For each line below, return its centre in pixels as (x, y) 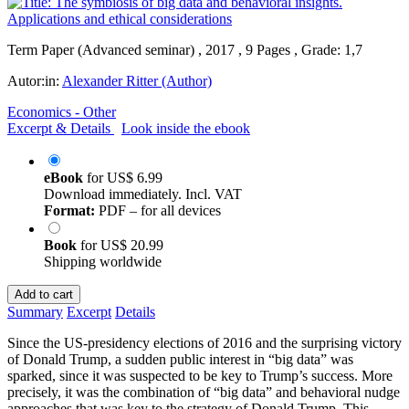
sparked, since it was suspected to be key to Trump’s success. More (200, 375)
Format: (69, 210)
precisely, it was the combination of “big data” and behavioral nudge (204, 392)
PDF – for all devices (158, 210)
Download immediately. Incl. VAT (143, 194)
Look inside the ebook (186, 128)
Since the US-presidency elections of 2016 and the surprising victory (204, 342)
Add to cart (44, 294)
